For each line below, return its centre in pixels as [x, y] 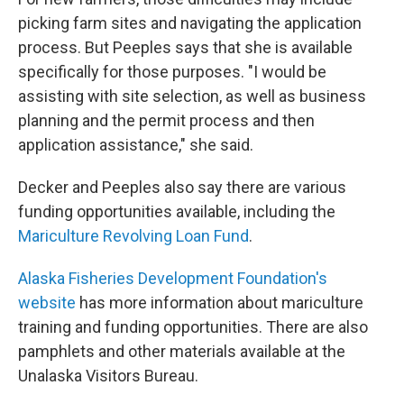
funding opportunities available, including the [177, 211]
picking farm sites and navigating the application [190, 23]
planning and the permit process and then [166, 120]
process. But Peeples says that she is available [185, 47]
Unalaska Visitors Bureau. [108, 375]
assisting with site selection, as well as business [192, 96]
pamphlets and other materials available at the [182, 351]
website [47, 302]
